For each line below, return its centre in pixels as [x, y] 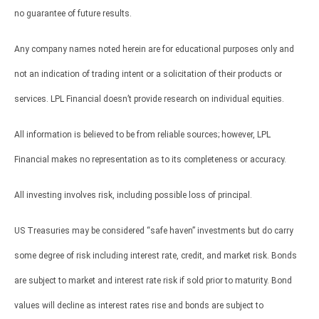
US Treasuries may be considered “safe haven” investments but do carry [154, 230]
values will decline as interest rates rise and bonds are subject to [139, 305]
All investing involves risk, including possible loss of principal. [133, 195]
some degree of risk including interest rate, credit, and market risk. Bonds [156, 255]
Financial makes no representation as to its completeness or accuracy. [150, 159]
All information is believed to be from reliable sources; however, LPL [142, 134]
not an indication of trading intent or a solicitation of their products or [148, 74]
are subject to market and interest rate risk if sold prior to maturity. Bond [153, 280]
